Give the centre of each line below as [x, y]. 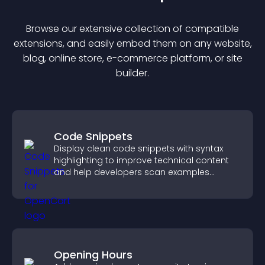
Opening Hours [93, 255]
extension [35, 43]
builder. [132, 73]
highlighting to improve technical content [141, 160]
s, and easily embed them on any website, [155, 43]
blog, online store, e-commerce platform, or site [132, 58]
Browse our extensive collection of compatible [132, 29]
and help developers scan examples [132, 172]
